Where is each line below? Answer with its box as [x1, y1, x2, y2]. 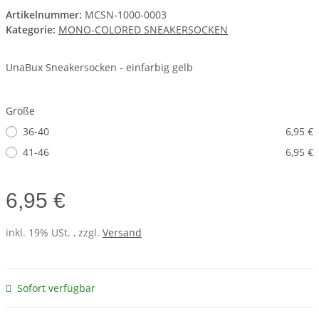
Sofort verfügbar [17, 281, 95, 296]
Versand [103, 226, 142, 240]
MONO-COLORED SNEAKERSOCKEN [58, 23, 228, 37]
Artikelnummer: [6, 8, 85, 22]
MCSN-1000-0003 [85, 8, 167, 22]
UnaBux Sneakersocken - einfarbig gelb [6, 61, 193, 75]
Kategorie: [6, 23, 58, 37]
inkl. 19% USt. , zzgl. [6, 226, 103, 240]
